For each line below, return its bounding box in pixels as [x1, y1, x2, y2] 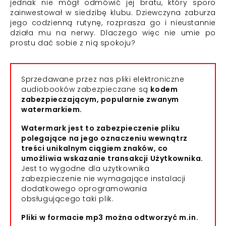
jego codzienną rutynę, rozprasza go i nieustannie [10, 18, 216, 28]
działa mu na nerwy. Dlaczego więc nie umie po [10, 28, 216, 38]
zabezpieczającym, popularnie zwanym [21, 94, 180, 104]
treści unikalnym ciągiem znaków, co [21, 143, 168, 153]
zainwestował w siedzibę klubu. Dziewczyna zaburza [10, 8, 216, 18]
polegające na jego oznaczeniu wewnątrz [21, 133, 188, 143]
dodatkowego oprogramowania [21, 184, 147, 194]
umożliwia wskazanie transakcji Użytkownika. [21, 153, 203, 163]
